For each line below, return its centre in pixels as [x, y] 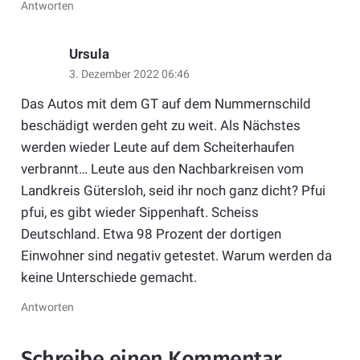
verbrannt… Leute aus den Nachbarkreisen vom [162, 168]
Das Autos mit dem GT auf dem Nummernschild [166, 103]
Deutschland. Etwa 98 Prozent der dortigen [151, 233]
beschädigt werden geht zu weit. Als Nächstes [160, 125]
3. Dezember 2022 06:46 [129, 74]
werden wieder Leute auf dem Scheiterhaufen [157, 147]
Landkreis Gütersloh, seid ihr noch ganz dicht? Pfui [173, 190]
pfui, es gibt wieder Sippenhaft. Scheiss [139, 212]
